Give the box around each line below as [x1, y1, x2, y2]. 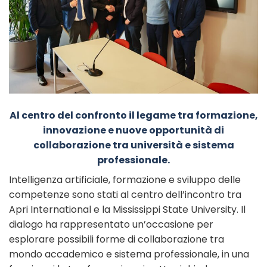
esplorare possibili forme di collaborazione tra [9, 232, 224, 247]
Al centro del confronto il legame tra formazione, [9, 108, 258, 123]
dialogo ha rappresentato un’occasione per [9, 218, 213, 232]
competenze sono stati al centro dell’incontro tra [9, 188, 241, 202]
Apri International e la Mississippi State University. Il [9, 203, 246, 217]
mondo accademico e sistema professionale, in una [9, 247, 249, 262]
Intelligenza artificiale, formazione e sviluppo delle [9, 173, 241, 187]
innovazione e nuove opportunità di [43, 123, 224, 138]
